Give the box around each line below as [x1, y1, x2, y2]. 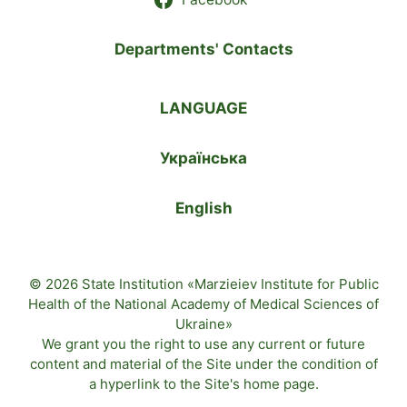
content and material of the [29, 354, 206, 372]
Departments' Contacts [114, 39, 293, 58]
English [174, 198, 233, 217]
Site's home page [203, 374, 315, 392]
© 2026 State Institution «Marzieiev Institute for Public [28, 274, 379, 293]
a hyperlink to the [88, 374, 204, 392]
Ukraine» [174, 314, 233, 333]
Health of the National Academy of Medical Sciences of [28, 294, 379, 313]
